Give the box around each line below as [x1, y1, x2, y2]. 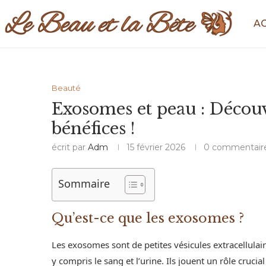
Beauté [52, 83, 81, 93]
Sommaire [58, 176, 110, 191]
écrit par [52, 142, 88, 153]
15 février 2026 [126, 142, 185, 153]
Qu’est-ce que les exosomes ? [52, 210, 244, 226]
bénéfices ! [52, 119, 135, 138]
